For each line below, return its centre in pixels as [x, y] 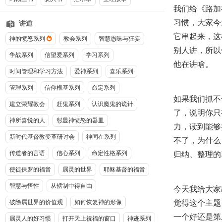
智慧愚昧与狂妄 [119, 39]
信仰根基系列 [62, 88]
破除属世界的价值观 [36, 202]
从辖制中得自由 [71, 186]
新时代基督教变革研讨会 [42, 137]
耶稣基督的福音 [124, 169]
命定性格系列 [109, 153]
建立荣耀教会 [27, 104]
